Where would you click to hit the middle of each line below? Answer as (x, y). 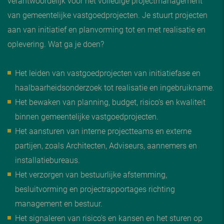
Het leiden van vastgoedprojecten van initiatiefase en (108, 73)
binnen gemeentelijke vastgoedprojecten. (87, 116)
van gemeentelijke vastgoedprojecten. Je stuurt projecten (107, 15)
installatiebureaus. (47, 160)
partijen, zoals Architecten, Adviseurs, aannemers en (106, 145)
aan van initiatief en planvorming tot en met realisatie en (106, 29)
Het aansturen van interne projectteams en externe (103, 131)
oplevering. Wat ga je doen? (56, 44)
